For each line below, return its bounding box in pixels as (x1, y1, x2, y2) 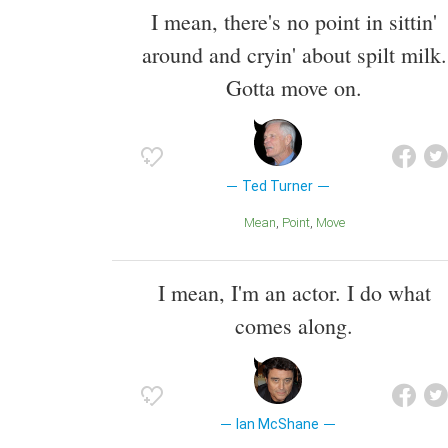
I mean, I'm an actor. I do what (157, 278, 431, 308)
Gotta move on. (226, 72, 362, 102)
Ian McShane (236, 416, 320, 433)
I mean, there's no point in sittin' (151, 6, 437, 36)
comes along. (235, 311, 353, 341)
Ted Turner (242, 177, 314, 194)
